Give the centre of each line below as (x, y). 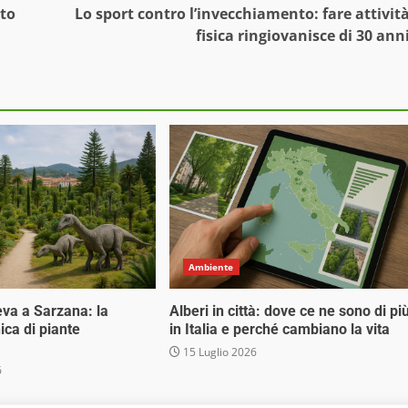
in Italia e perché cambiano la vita (279, 330)
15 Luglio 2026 (218, 352)
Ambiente (211, 267)
